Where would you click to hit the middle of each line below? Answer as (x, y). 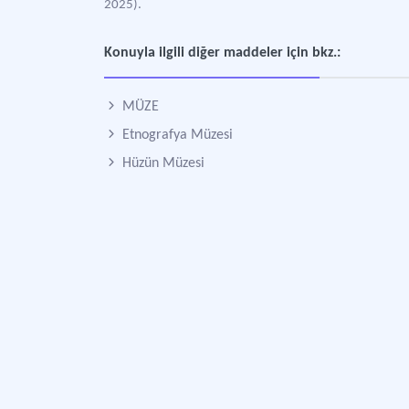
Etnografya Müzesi (176, 135)
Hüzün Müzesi (162, 163)
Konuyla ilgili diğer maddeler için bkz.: (222, 53)
